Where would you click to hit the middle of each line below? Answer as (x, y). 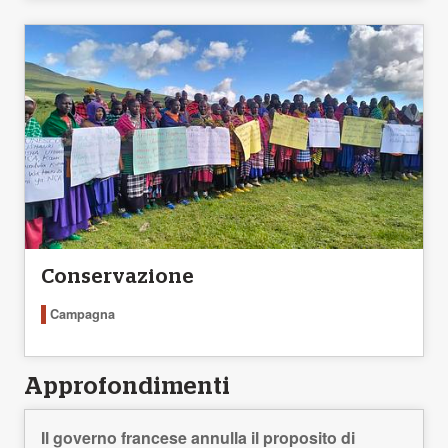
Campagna (82, 314)
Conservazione (117, 277)
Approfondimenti (127, 387)
